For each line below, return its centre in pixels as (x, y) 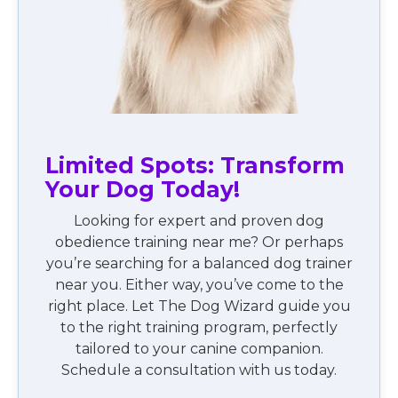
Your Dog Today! (142, 189)
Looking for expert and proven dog (199, 220)
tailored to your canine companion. (199, 348)
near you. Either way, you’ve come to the (199, 284)
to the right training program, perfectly (199, 327)
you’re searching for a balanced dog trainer (199, 263)
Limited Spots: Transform (195, 165)
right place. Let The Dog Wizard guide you (199, 306)
